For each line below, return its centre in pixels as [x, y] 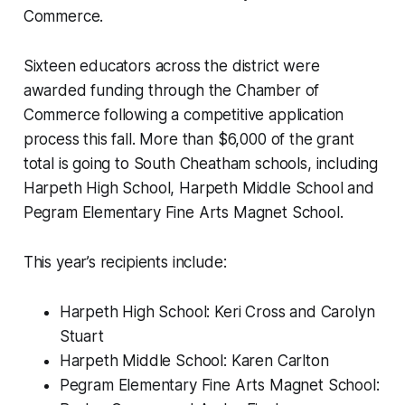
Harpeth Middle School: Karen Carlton [194, 361]
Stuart [81, 337]
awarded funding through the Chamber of [171, 91]
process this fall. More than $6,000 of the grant [188, 140]
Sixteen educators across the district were [171, 66]
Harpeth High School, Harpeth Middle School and [198, 188]
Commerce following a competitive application [184, 115]
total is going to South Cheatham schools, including [201, 164]
